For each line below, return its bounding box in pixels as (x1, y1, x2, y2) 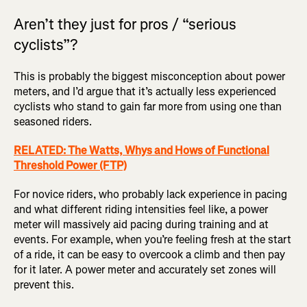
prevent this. (14, 278, 74, 293)
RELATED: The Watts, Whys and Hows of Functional (14, 143, 269, 158)
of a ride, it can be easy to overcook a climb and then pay (14, 247, 285, 262)
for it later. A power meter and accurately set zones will (14, 262, 276, 278)
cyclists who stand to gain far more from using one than (14, 99, 282, 114)
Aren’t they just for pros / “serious (14, 14, 236, 35)
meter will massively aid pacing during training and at (14, 217, 269, 232)
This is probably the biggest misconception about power (14, 69, 285, 84)
